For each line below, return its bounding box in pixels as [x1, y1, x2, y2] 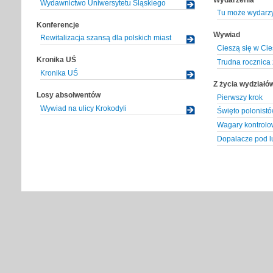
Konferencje [37, 20, 79, 29]
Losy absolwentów [37, 91, 101, 100]
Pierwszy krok [217, 93, 263, 102]
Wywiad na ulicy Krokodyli [40, 104, 127, 113]
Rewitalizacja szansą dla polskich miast [40, 34, 171, 43]
